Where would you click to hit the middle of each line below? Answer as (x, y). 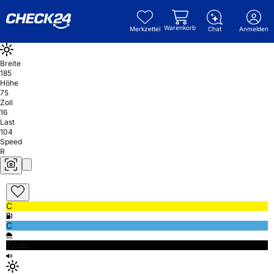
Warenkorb (180, 28)
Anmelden (254, 29)
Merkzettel (145, 29)
